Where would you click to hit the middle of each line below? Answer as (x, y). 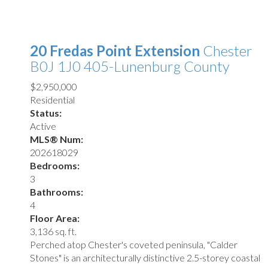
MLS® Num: (57, 139)
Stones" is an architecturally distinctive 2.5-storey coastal (145, 257)
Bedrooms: (55, 165)
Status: (46, 112)
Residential (52, 99)
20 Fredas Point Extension (116, 50)
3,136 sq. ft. (53, 231)
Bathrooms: (57, 191)
